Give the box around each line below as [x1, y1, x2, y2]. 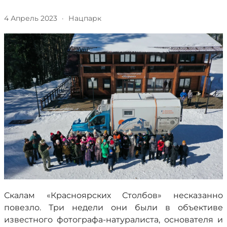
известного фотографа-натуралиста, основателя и [4, 215, 223, 224]
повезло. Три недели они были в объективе [4, 203, 223, 212]
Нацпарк [68, 14, 101, 23]
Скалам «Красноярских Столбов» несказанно [4, 191, 223, 200]
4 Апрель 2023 [4, 14, 57, 23]
